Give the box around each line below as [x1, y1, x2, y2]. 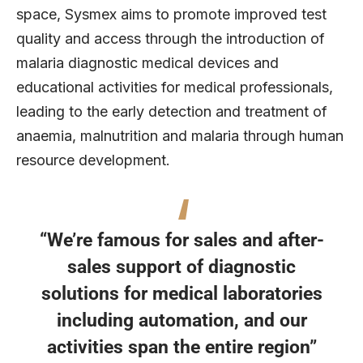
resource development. [16, 151, 170, 169]
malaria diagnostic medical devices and [16, 53, 279, 71]
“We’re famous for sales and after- [39, 229, 324, 251]
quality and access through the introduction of [16, 29, 325, 47]
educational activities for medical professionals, [16, 78, 333, 96]
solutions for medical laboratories [41, 283, 322, 305]
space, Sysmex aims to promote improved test [16, 5, 327, 23]
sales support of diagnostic [67, 256, 296, 278]
